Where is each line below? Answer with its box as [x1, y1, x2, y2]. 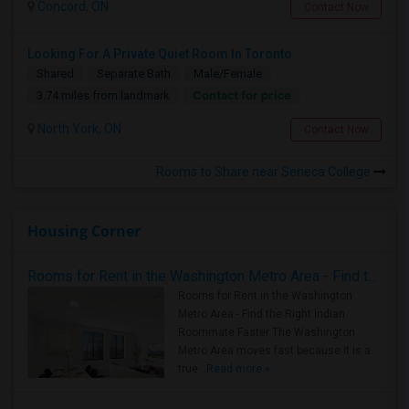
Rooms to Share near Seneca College [156, 164, 373, 179]
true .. [178, 362, 206, 375]
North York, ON [35, 121, 121, 136]
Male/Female [194, 67, 262, 80]
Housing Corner [27, 221, 141, 241]
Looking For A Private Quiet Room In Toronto [27, 47, 292, 61]
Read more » [206, 362, 270, 375]
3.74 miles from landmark [37, 89, 170, 102]
